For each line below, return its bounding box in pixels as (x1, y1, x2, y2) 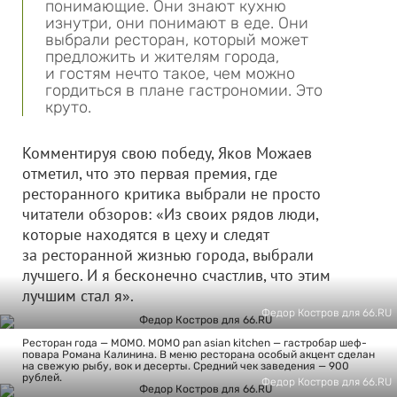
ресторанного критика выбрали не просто (22, 183, 321, 204)
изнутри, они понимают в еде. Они (45, 13, 308, 33)
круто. (45, 97, 91, 117)
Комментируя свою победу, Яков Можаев (22, 143, 312, 163)
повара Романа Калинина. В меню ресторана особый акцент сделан (22, 348, 375, 361)
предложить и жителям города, (45, 47, 279, 66)
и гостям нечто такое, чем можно (45, 64, 295, 83)
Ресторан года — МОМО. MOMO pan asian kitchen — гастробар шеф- (22, 337, 367, 349)
